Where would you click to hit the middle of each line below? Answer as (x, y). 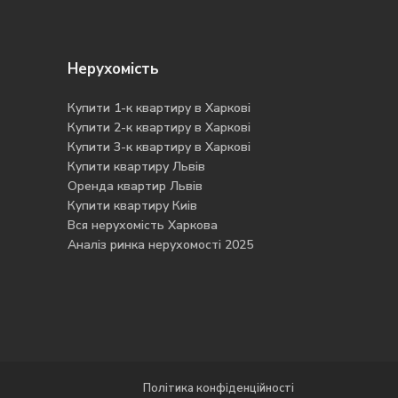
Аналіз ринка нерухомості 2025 (160, 245)
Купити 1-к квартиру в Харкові (159, 108)
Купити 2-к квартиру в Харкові (159, 127)
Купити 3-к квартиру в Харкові (159, 147)
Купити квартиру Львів (136, 167)
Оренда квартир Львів (135, 186)
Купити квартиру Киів (132, 206)
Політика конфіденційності (219, 388)
